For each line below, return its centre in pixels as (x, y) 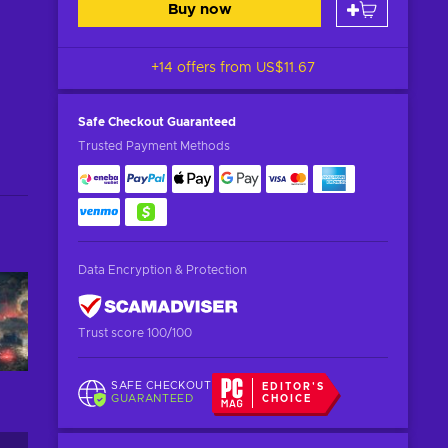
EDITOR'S (294, 387)
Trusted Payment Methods (154, 146)
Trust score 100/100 (135, 333)
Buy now (199, 9)
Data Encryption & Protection (162, 270)
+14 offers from (203, 68)
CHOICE (287, 399)
